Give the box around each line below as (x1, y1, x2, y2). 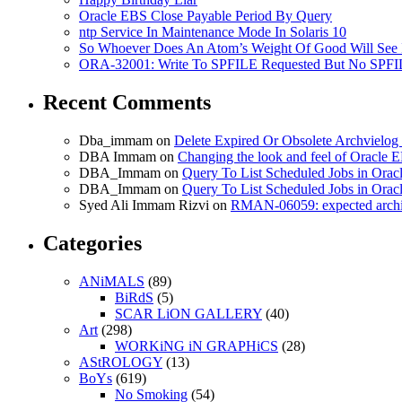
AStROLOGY (79, 354, 162, 370)
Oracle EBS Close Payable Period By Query (79, 8, 332, 24)
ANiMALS (79, 273, 144, 289)
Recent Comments (43, 91, 211, 115)
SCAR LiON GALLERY (115, 305, 262, 321)
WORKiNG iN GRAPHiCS (115, 337, 278, 354)
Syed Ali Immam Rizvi (79, 197, 209, 214)
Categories (43, 231, 142, 255)
